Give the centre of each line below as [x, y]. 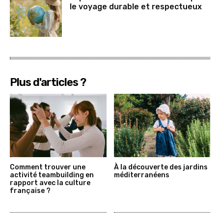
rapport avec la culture [50, 183]
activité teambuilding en [52, 175]
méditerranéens [141, 175]
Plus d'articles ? [48, 82]
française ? [30, 191]
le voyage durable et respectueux [136, 7]
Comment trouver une [48, 167]
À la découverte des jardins [161, 167]
